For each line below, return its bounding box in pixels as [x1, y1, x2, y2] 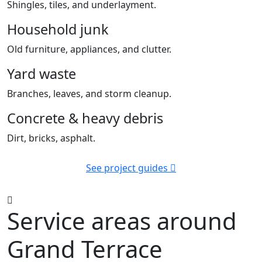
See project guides [86, 161, 168, 175]
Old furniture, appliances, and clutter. [7, 43, 171, 56]
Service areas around [7, 205, 237, 237]
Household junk [7, 20, 109, 39]
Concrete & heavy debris [7, 109, 163, 128]
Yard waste [7, 64, 76, 84]
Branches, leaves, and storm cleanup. [7, 87, 171, 101]
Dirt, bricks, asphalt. [7, 132, 95, 145]
